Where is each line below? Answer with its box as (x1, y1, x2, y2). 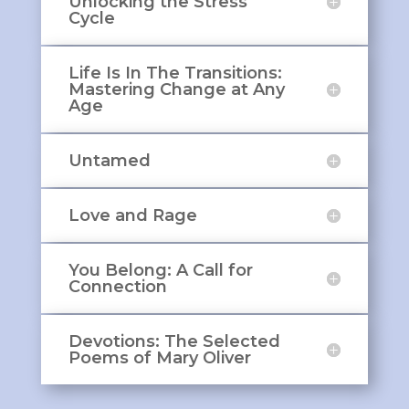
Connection (68, 276, 167, 297)
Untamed (68, 150, 151, 171)
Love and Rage (68, 204, 197, 225)
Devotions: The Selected (68, 330, 280, 351)
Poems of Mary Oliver (68, 347, 251, 368)
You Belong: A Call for (68, 259, 253, 280)
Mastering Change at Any (68, 79, 285, 100)
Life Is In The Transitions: (68, 62, 282, 83)
